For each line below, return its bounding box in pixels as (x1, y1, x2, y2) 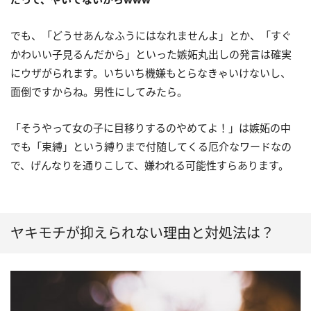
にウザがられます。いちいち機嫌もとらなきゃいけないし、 (10, 66, 291, 81)
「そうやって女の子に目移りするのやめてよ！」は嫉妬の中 (10, 121, 291, 135)
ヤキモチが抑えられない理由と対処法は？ (10, 224, 274, 243)
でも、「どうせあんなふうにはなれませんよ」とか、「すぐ (10, 28, 292, 43)
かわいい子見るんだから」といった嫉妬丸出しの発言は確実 (10, 47, 292, 62)
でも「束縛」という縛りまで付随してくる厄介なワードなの (10, 140, 292, 154)
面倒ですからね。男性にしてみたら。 (10, 85, 187, 99)
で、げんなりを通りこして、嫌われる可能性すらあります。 (10, 158, 289, 173)
